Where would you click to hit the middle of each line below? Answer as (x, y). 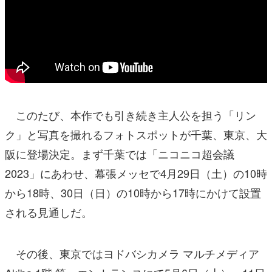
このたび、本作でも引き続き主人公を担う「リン (131, 115)
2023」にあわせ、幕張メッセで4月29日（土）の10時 (136, 173)
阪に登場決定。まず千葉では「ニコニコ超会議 (120, 154)
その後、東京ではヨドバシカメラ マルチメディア (132, 253)
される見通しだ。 (49, 212)
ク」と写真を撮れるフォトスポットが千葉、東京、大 (136, 134)
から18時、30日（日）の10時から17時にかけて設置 (133, 193)
